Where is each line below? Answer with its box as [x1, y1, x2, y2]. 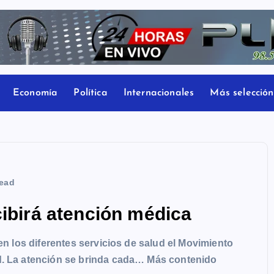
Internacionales [123, 88, 194, 98]
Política [73, 88, 108, 98]
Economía [12, 88, 58, 98]
